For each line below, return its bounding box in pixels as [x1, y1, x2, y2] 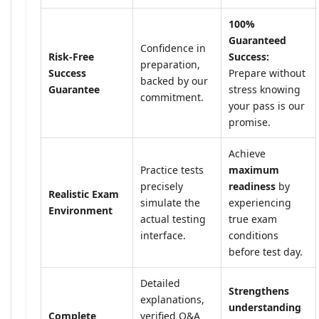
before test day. [229, 245, 303, 258]
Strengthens [229, 284, 289, 298]
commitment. [140, 90, 204, 104]
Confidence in [140, 41, 206, 55]
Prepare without [229, 66, 305, 80]
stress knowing [229, 83, 300, 96]
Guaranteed [229, 33, 286, 47]
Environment [48, 204, 113, 217]
